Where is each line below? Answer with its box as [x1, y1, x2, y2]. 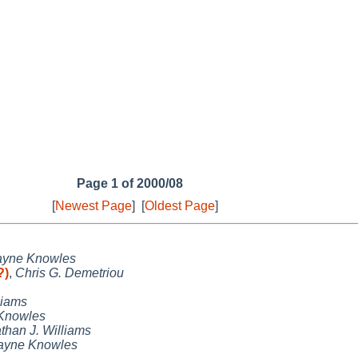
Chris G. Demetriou [15, 265, 124, 280]
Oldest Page [145, 198, 215, 213]
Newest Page [55, 198, 132, 213]
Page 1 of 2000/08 [76, 176, 183, 190]
